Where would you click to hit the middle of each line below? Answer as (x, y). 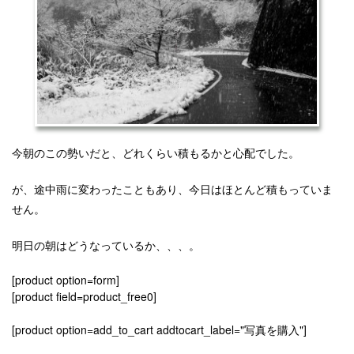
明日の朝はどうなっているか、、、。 (106, 245)
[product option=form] (66, 279)
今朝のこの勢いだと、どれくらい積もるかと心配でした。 (156, 152)
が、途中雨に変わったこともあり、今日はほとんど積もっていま (172, 188)
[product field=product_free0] (84, 296)
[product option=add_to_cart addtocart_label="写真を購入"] (159, 329)
